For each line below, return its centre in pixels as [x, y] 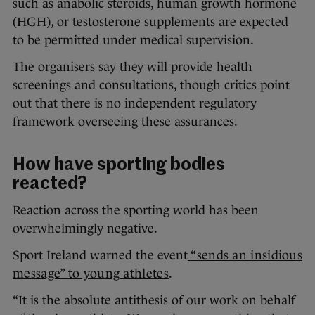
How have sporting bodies [119, 165]
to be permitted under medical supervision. [133, 40]
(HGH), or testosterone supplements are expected [150, 21]
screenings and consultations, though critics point [151, 85]
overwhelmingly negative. [85, 228]
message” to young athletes [91, 273]
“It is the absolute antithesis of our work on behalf [154, 300]
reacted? [50, 184]
